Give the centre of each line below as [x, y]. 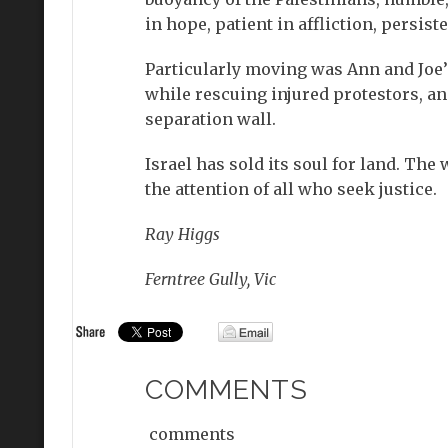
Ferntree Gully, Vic [212, 278]
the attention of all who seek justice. [290, 188]
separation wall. [210, 118]
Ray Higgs [182, 233]
